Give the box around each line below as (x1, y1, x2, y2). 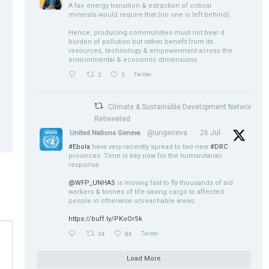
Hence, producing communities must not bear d (68, 28, 225, 37)
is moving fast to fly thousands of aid (115, 178, 234, 187)
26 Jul (200, 128, 221, 137)
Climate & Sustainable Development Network (107, 102, 255, 111)
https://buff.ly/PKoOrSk (68, 214, 143, 223)
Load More (127, 254, 162, 262)
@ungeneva (147, 128, 188, 137)
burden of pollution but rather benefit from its (68, 37, 214, 46)
